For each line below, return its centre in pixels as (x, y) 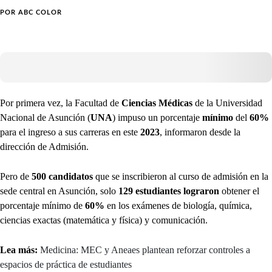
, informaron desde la (200, 132)
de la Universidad (227, 103)
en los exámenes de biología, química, (178, 206)
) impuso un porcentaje (157, 117)
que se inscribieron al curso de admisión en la (181, 176)
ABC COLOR (40, 12)
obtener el (239, 191)
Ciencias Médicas (157, 103)
